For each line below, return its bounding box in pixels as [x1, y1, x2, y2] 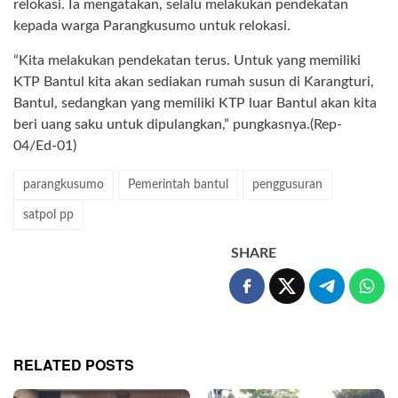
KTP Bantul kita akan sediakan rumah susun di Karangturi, [13, 75, 374, 90]
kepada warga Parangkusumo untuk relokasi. [13, 19, 291, 34]
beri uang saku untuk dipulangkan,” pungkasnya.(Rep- [13, 117, 342, 132]
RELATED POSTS [13, 354, 134, 376]
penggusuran [252, 179, 322, 192]
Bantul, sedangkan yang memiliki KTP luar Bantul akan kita [13, 96, 377, 111]
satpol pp [23, 209, 74, 222]
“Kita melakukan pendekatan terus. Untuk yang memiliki [13, 53, 361, 68]
